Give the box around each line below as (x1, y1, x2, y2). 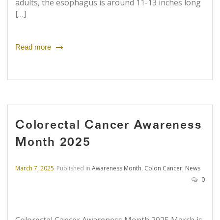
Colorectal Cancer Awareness (15, 120, 202, 133)
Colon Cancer (144, 164, 182, 173)
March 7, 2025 (15, 164, 54, 173)
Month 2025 (15, 137, 91, 150)
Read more (15, 43, 51, 52)
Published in (56, 164, 92, 173)
